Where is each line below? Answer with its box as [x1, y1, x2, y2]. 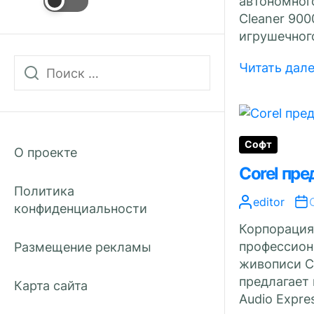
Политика [14, 184, 74, 198]
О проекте [14, 145, 77, 160]
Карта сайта [14, 278, 88, 293]
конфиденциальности [14, 201, 147, 216]
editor [253, 195, 285, 209]
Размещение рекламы [14, 240, 151, 254]
